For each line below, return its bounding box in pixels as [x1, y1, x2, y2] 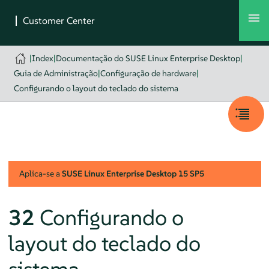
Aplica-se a [19, 168, 62, 179]
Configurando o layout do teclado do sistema [13, 83, 178, 94]
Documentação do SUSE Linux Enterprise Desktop [56, 53, 241, 64]
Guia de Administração [13, 68, 98, 79]
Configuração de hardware [100, 68, 196, 79]
